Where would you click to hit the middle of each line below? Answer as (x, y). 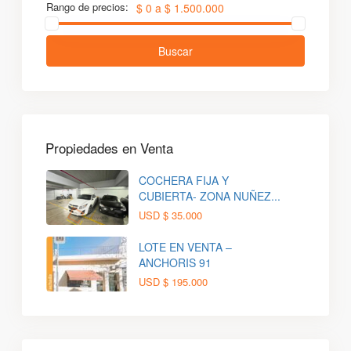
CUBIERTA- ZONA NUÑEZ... (210, 195)
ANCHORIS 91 (175, 262)
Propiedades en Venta (110, 148)
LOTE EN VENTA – (186, 246)
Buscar (175, 51)
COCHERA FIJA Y (184, 180)
